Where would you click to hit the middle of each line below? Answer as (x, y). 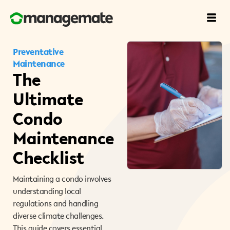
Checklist (49, 158)
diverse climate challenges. (58, 216)
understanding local (47, 191)
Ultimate (48, 99)
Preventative (38, 52)
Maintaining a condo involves (62, 179)
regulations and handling (55, 203)
